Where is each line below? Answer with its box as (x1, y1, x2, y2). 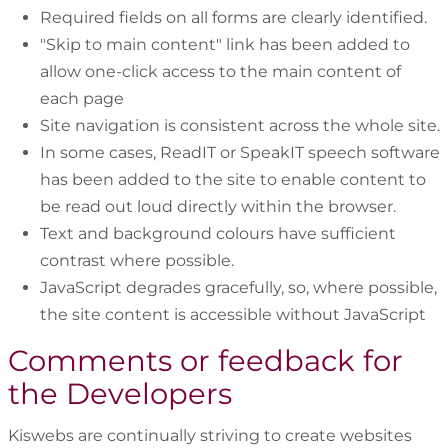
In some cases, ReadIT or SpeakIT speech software (40, 143, 440, 163)
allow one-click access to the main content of (40, 62, 401, 82)
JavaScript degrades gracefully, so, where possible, (40, 278, 437, 298)
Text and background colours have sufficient (40, 224, 396, 244)
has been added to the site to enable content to (40, 170, 426, 190)
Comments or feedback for (8, 343, 403, 379)
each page (40, 89, 124, 109)
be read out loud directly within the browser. (40, 197, 396, 217)
